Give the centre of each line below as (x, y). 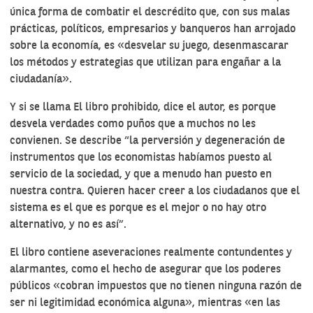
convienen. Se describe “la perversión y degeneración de (147, 141)
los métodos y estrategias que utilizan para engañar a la (145, 63)
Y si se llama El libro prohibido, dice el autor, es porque (143, 108)
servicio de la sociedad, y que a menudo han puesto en (141, 175)
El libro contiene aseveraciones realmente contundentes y (151, 253)
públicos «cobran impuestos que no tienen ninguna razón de (156, 286)
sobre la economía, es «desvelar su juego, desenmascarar (149, 46)
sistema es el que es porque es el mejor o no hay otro (138, 208)
